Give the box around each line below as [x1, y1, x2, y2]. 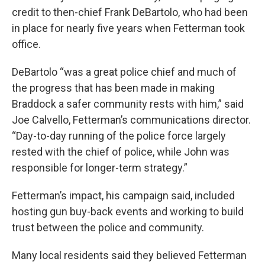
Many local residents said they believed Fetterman [12, 248, 247, 261]
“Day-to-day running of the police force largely [12, 129, 226, 142]
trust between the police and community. [12, 221, 204, 234]
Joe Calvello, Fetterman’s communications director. [12, 113, 251, 126]
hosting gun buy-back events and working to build [12, 205, 244, 218]
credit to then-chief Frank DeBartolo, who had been [12, 5, 248, 18]
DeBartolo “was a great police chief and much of [12, 65, 237, 78]
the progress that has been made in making [12, 81, 215, 94]
